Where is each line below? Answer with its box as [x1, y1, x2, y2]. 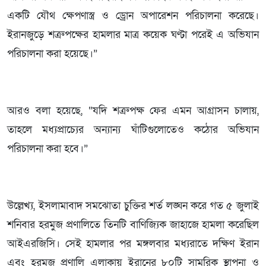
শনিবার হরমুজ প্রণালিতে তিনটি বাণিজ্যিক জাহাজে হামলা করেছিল [7, 217, 259, 232]
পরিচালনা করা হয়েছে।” [7, 46, 97, 61]
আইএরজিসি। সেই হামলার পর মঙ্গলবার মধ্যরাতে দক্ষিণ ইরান [7, 236, 259, 251]
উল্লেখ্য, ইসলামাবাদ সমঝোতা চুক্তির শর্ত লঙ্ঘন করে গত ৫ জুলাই [7, 198, 259, 213]
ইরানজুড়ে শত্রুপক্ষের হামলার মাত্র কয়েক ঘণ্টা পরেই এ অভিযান [7, 27, 259, 42]
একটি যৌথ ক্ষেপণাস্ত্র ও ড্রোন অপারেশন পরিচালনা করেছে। [7, 8, 259, 23]
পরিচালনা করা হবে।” [7, 141, 88, 156]
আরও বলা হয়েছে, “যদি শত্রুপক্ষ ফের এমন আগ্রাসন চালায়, [7, 103, 259, 118]
